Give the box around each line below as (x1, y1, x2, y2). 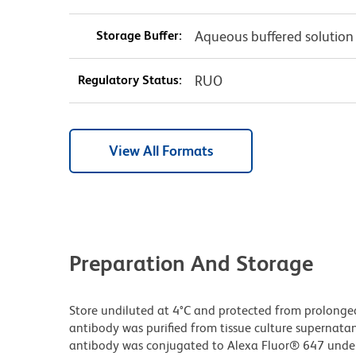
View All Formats (109, 141, 213, 159)
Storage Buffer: (95, 27, 182, 43)
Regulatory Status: (77, 72, 182, 87)
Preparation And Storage (69, 250, 313, 276)
